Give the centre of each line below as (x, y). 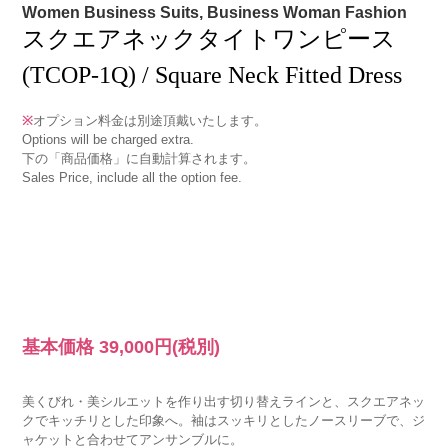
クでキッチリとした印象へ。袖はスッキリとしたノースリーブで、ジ (224, 420)
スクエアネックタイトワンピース (209, 39)
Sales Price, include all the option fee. (132, 177)
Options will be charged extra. (108, 139)
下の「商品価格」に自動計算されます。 (139, 158)
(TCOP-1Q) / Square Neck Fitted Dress (212, 75)
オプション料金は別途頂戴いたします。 (150, 120)
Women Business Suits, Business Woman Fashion (215, 12)
